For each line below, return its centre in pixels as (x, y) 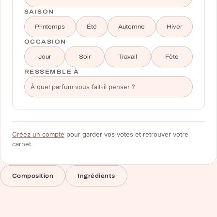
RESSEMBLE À (52, 72)
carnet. (23, 144)
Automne (132, 27)
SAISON (39, 12)
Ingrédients (96, 176)
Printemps (50, 27)
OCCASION (45, 42)
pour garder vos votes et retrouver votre (126, 134)
